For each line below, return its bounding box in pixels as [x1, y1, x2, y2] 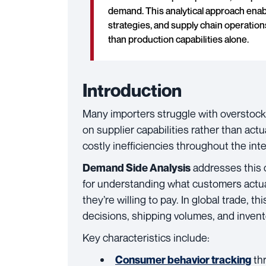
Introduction [83, 80, 182, 101]
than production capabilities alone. [108, 33, 249, 45]
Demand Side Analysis [83, 161, 191, 174]
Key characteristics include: [83, 231, 210, 244]
